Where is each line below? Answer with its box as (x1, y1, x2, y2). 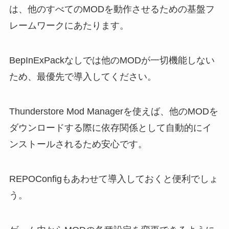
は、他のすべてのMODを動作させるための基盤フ (9, 4, 215, 15)
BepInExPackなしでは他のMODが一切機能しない (9, 55, 215, 66)
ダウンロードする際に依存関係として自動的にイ (9, 123, 212, 133)
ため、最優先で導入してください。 (9, 72, 156, 82)
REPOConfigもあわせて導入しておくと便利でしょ (9, 173, 218, 184)
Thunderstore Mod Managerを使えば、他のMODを (9, 106, 218, 117)
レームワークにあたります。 (9, 20, 129, 31)
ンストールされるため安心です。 (9, 139, 147, 150)
